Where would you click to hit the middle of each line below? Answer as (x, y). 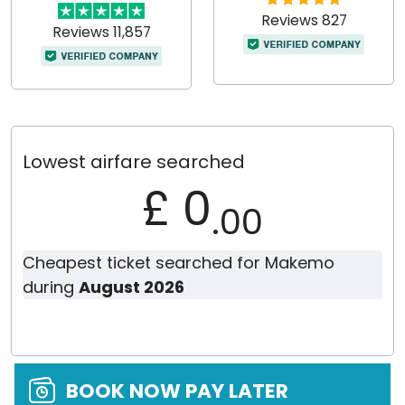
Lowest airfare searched (134, 162)
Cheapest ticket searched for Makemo (179, 263)
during (51, 287)
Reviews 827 (304, 21)
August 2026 (132, 287)
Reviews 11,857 (101, 33)
